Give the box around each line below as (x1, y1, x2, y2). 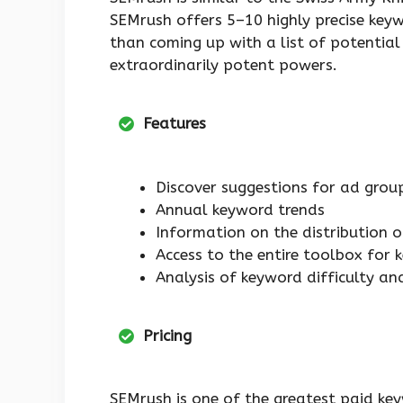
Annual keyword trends (156, 200, 325, 219)
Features (143, 114, 206, 133)
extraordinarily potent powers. (110, 56, 337, 75)
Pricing (143, 326, 192, 345)
